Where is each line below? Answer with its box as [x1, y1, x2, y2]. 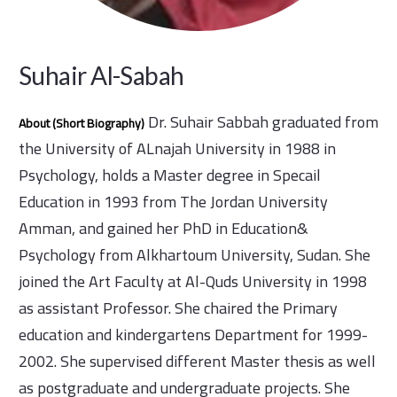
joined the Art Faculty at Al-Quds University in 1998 [19, 267, 367, 297]
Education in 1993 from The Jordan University [19, 187, 328, 217]
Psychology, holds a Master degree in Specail [19, 160, 321, 191]
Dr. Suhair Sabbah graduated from [144, 107, 378, 137]
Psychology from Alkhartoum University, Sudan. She [19, 240, 370, 270]
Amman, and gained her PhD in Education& [19, 214, 308, 244]
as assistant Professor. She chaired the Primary [19, 293, 338, 323]
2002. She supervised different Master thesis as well [19, 346, 376, 377]
